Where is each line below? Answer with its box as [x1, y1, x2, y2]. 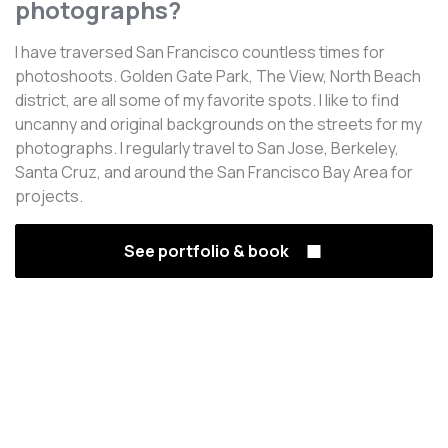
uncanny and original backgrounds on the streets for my [15, 113, 422, 135]
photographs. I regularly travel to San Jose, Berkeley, [15, 137, 399, 159]
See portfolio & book [124, 240, 289, 262]
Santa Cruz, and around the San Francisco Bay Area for [15, 161, 413, 183]
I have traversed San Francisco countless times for [15, 41, 385, 63]
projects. [15, 185, 83, 207]
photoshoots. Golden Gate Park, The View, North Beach [15, 65, 421, 87]
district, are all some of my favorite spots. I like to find [15, 89, 399, 111]
